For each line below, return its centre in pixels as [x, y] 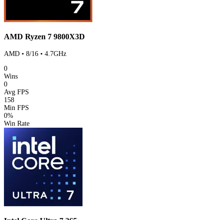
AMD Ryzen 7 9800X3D [44, 37]
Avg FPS [16, 92]
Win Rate [17, 123]
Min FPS [16, 108]
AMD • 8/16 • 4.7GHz [35, 54]
